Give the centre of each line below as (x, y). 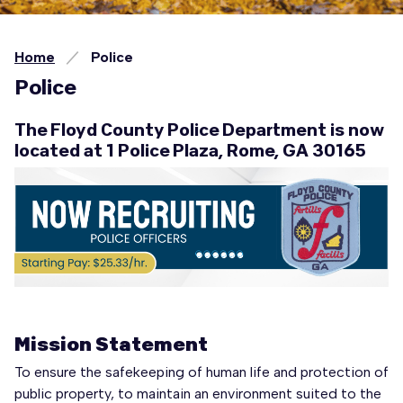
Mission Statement (111, 344)
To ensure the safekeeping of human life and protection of (201, 372)
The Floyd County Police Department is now (199, 129)
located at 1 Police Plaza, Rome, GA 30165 (190, 150)
